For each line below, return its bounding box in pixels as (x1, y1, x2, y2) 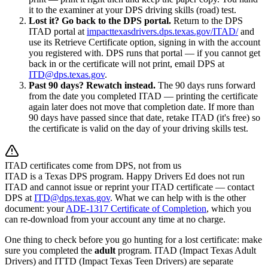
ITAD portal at (29, 26, 84, 36)
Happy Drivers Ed (126, 170, 196, 181)
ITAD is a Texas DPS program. (5, 170, 126, 181)
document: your (5, 203, 64, 214)
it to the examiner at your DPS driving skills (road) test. (29, 4, 236, 15)
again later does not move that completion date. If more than (29, 101, 254, 112)
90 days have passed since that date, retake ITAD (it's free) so (29, 112, 260, 123)
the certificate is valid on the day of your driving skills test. (29, 123, 248, 133)
